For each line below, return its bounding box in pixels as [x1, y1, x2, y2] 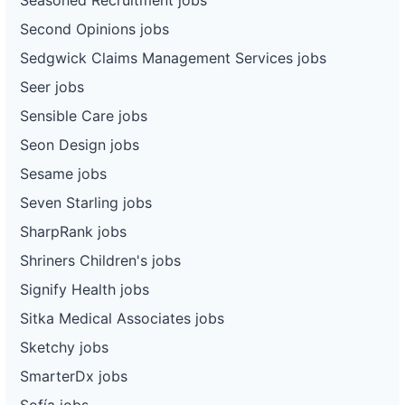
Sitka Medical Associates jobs [20, 308, 224, 327]
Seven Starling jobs [20, 193, 152, 212]
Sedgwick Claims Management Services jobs [20, 48, 326, 67]
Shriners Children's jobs [20, 250, 181, 269]
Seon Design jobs [20, 135, 139, 154]
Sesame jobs [20, 164, 107, 183]
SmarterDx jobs [20, 366, 127, 385]
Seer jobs [20, 77, 84, 96]
